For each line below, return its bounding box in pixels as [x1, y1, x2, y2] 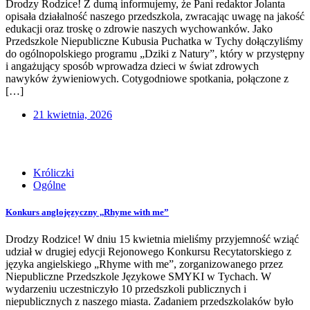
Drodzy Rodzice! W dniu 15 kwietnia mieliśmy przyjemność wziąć [6, 232, 299, 245]
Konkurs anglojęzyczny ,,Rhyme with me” [6, 206, 169, 217]
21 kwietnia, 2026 [33, 108, 112, 120]
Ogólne [33, 179, 66, 191]
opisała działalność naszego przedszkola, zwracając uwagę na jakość [6, 10, 304, 22]
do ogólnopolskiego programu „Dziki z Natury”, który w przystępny [6, 47, 304, 60]
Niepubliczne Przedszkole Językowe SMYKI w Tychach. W [6, 270, 271, 282]
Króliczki [33, 166, 74, 179]
